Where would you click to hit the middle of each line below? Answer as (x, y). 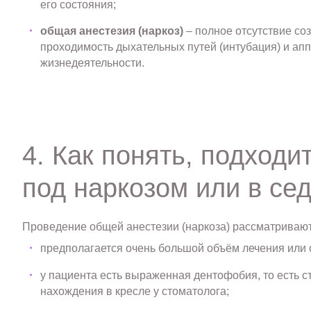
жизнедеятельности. (93, 63)
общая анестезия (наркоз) (112, 31)
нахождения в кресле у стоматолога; (135, 292)
